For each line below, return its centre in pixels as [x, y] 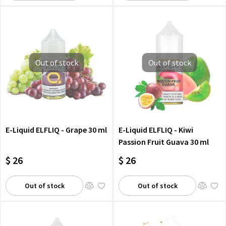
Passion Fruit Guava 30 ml [164, 142]
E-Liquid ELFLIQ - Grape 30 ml [56, 130]
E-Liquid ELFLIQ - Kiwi [156, 130]
